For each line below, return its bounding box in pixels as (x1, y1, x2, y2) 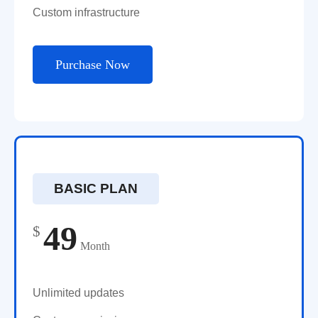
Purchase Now (55, 57, 130, 72)
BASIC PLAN (54, 181, 138, 197)
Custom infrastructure (33, 6, 140, 19)
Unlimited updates (33, 287, 124, 300)
